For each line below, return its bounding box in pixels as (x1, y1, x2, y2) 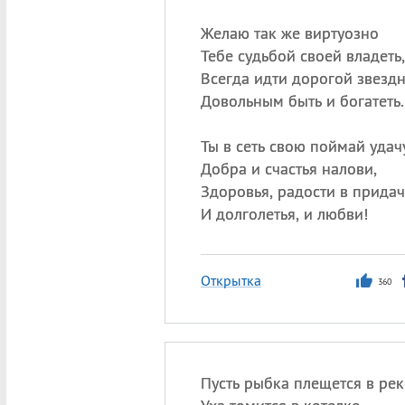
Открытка (200, 271, 261, 289)
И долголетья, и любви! (200, 203, 368, 224)
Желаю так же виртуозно (200, 23, 379, 43)
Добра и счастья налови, (200, 158, 377, 179)
